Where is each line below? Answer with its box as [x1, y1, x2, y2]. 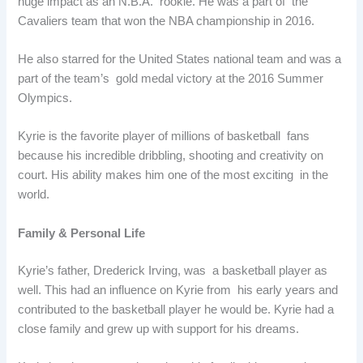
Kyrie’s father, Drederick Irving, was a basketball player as [18, 263, 328, 277]
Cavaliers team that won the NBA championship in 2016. [18, 14, 315, 28]
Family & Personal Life [18, 226, 146, 240]
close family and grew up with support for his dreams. [18, 322, 300, 335]
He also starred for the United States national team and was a [18, 53, 342, 66]
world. [18, 188, 50, 202]
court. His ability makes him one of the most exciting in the [18, 169, 329, 182]
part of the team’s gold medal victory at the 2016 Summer [18, 72, 324, 86]
